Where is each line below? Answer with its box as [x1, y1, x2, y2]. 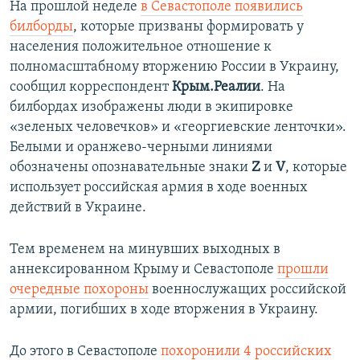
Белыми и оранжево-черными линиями [10, 139, 272, 155]
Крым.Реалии [172, 79, 260, 95]
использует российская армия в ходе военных [10, 179, 308, 195]
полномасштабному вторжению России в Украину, [10, 59, 339, 75]
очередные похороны [10, 281, 149, 297]
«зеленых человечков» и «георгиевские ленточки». [10, 119, 346, 135]
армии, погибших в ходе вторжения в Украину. [10, 301, 318, 317]
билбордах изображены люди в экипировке [10, 99, 293, 115]
